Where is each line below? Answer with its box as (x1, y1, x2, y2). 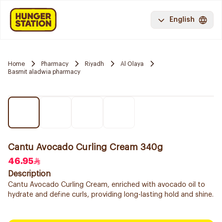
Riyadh (85, 60, 104, 67)
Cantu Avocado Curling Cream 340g (8, 143, 163, 152)
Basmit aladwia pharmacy (8, 69, 80, 75)
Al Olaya (120, 60, 144, 67)
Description (8, 170, 51, 178)
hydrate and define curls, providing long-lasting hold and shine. (8, 191, 214, 198)
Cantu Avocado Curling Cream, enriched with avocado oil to (8, 181, 205, 188)
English (169, 16, 195, 23)
